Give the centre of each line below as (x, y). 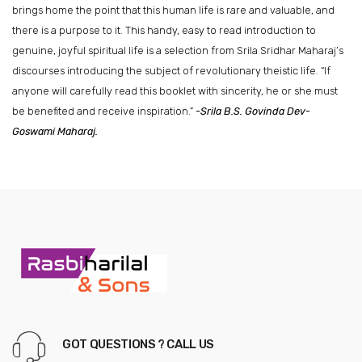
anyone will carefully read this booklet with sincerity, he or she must (175, 91)
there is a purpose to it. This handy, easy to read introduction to (164, 31)
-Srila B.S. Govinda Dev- (253, 112)
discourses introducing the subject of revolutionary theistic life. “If (171, 71)
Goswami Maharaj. (55, 132)
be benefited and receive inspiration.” (103, 112)
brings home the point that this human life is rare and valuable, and (173, 11)
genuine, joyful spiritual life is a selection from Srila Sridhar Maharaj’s (178, 51)
